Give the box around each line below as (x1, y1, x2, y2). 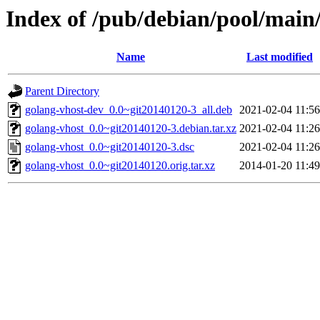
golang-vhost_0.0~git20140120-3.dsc (25, 141, 194, 154)
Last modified (246, 51, 313, 64)
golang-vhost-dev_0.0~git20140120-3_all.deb (25, 104, 232, 116)
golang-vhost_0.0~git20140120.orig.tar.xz (25, 159, 215, 172)
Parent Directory (25, 85, 99, 98)
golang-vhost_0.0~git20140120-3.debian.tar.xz (25, 122, 236, 135)
